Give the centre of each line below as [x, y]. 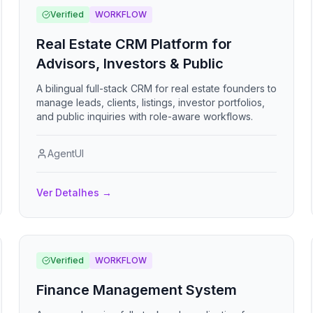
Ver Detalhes [67, 192]
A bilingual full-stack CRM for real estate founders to [156, 88]
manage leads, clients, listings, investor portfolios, [150, 102]
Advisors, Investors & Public [130, 64]
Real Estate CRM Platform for [134, 44]
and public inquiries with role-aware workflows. [144, 116]
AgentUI [65, 153]
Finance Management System [136, 290]
